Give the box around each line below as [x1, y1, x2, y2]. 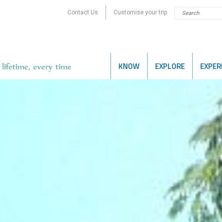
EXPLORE [155, 60, 185, 72]
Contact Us [67, 9, 98, 16]
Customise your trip [113, 9, 167, 16]
